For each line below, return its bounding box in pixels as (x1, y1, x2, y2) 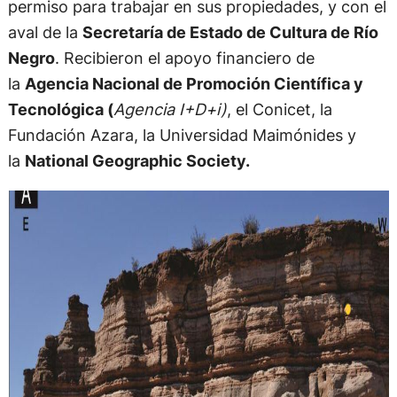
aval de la (7, 22, 82, 43)
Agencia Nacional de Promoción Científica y (24, 74, 363, 94)
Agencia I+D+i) (113, 99, 227, 120)
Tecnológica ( (7, 99, 113, 120)
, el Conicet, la (226, 99, 332, 120)
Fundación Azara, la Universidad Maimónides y (7, 125, 356, 145)
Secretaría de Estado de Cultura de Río (82, 22, 378, 43)
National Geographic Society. (24, 151, 250, 171)
